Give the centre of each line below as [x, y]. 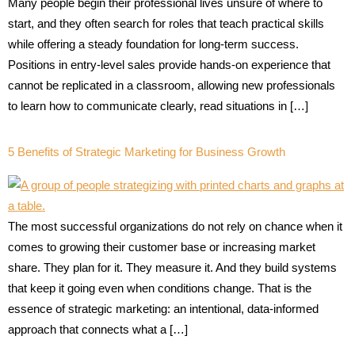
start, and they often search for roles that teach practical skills [166, 23]
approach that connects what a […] [98, 329]
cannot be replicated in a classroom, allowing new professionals [172, 85]
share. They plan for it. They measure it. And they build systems [172, 267]
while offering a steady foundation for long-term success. [153, 44]
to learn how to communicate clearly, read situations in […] [158, 105]
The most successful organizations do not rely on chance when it [175, 226]
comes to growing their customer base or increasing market [162, 246]
